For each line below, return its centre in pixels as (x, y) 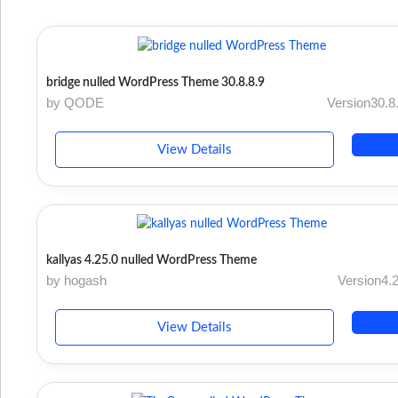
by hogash (76, 281)
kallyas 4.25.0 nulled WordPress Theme (151, 261)
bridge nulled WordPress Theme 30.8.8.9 (155, 82)
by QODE (75, 102)
